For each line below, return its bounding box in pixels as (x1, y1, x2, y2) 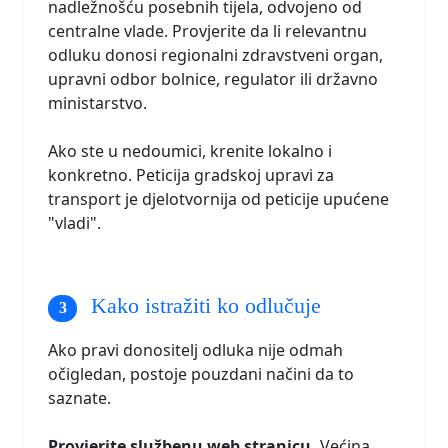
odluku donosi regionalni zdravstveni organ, (48, 44, 383, 67)
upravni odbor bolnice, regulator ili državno (48, 68, 378, 91)
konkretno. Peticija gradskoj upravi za (48, 164, 334, 187)
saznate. (48, 387, 111, 410)
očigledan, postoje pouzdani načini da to (48, 363, 354, 386)
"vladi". (48, 212, 101, 235)
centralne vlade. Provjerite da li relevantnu (48, 20, 367, 43)
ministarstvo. (48, 92, 147, 115)
